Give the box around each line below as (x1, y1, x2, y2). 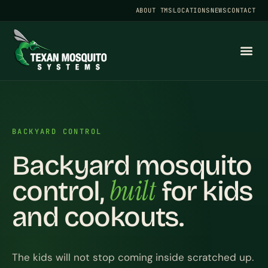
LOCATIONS (173, 6, 210, 14)
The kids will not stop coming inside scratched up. (12, 251, 254, 264)
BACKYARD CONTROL (12, 127, 102, 136)
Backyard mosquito (12, 149, 252, 182)
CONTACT (227, 6, 256, 14)
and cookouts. (12, 200, 184, 233)
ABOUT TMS (135, 6, 173, 14)
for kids (156, 175, 253, 208)
